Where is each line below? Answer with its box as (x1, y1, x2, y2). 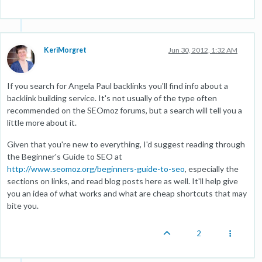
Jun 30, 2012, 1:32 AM (168, 45, 237, 54)
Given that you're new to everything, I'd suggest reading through (7, 139, 245, 149)
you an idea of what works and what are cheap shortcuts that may (7, 188, 247, 198)
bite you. (7, 200, 39, 211)
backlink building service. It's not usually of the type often (7, 92, 217, 103)
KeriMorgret (44, 45, 87, 54)
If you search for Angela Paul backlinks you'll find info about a (7, 80, 228, 91)
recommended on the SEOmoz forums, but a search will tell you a (7, 105, 242, 115)
